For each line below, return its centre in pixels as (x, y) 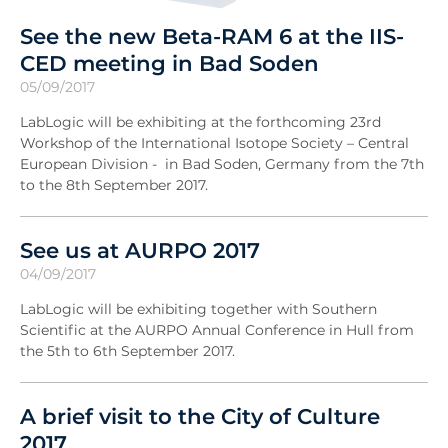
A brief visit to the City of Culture (200, 416)
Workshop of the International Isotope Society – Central (214, 143)
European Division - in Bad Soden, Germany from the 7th (222, 164)
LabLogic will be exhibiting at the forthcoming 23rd (200, 122)
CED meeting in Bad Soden (169, 63)
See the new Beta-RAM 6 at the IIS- (212, 36)
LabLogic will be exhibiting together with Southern (198, 309)
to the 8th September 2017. (114, 185)
